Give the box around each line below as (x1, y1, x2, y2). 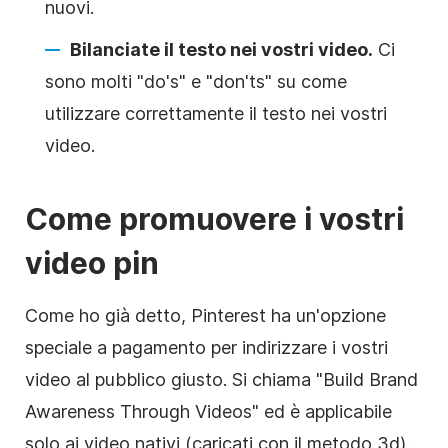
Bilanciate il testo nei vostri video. (70, 38, 373, 60)
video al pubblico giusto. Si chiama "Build (25, 368, 369, 390)
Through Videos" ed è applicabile (115, 400, 392, 422)
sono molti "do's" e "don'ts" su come (45, 70, 347, 92)
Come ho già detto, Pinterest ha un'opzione (25, 304, 386, 326)
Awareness (25, 400, 115, 422)
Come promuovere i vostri (25, 200, 404, 237)
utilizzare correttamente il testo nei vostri (45, 102, 387, 124)
